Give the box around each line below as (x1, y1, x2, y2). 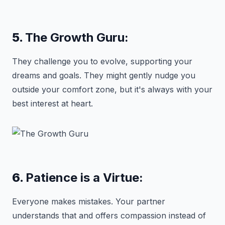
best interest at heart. (12, 98, 93, 108)
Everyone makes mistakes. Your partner (12, 196, 165, 206)
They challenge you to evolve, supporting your (12, 56, 192, 66)
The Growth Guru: (25, 30, 129, 45)
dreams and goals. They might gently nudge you (12, 70, 195, 80)
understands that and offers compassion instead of (12, 210, 206, 220)
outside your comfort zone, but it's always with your (12, 84, 212, 94)
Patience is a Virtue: (26, 170, 143, 185)
